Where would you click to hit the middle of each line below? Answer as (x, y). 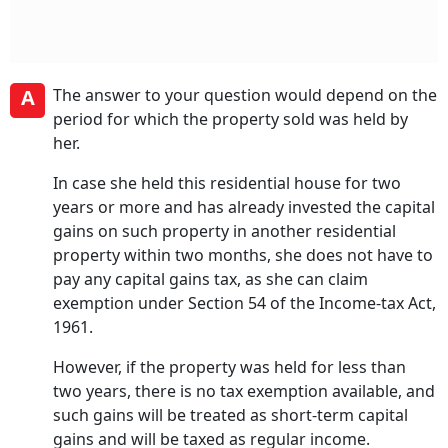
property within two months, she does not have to (243, 255)
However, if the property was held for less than (229, 367)
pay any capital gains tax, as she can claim (210, 279)
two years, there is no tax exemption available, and (244, 391)
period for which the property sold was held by (230, 119)
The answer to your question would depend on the (245, 95)
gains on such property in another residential (224, 231)
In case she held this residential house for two (227, 183)
